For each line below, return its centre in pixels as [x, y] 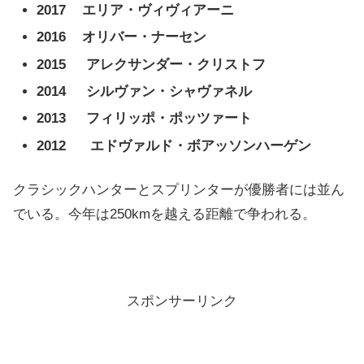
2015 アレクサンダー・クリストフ [152, 64]
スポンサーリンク [182, 301]
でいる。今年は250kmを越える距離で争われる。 [165, 214]
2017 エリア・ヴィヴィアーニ [136, 10]
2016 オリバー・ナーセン [122, 37]
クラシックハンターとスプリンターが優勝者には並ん [179, 189]
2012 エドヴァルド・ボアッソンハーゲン [174, 145]
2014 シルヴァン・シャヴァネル [145, 91]
